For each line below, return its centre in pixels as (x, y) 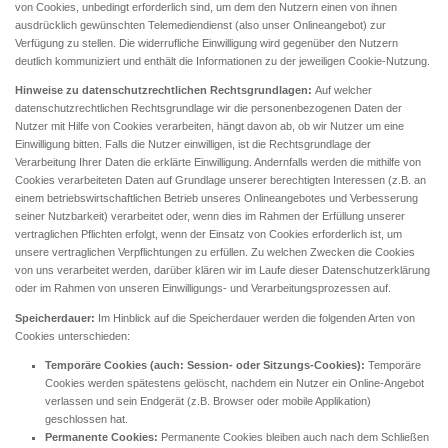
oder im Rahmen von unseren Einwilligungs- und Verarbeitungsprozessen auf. (203, 288)
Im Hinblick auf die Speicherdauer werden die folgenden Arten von (256, 317)
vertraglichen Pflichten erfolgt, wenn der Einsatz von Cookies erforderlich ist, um (208, 234)
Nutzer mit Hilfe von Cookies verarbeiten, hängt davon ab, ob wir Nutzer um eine (209, 126)
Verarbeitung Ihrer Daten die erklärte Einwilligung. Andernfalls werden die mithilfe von (218, 162)
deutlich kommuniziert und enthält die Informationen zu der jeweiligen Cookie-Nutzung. (222, 61)
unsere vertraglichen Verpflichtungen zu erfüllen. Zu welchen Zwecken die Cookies (215, 252)
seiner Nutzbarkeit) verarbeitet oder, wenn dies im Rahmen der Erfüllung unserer (210, 216)
